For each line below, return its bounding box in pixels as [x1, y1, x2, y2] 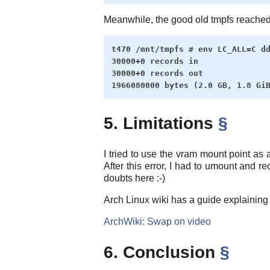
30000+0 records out [111, 68, 203, 78]
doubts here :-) [104, 173, 165, 184]
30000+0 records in [111, 56, 198, 66]
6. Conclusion [104, 243, 220, 262]
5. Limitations [104, 114, 218, 133]
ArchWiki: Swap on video [104, 216, 211, 227]
